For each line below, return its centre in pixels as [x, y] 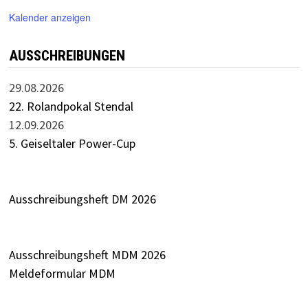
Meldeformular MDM [62, 273]
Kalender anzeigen [49, 17]
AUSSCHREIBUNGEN [67, 55]
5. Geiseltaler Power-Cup [72, 143]
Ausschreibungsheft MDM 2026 [87, 254]
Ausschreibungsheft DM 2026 [82, 199]
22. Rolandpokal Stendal [71, 106]
